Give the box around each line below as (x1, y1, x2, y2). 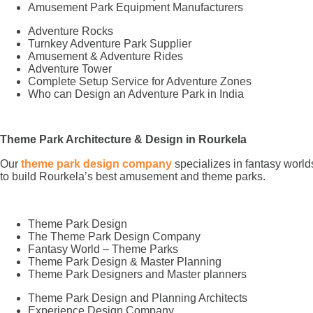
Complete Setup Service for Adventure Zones (28, 75, 252, 87)
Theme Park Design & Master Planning (28, 255, 221, 268)
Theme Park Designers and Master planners (28, 268, 247, 280)
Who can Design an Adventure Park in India (28, 87, 244, 100)
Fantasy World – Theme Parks (28, 242, 178, 255)
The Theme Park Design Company (28, 230, 201, 242)
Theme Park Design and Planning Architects (28, 291, 247, 304)
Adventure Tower (28, 62, 112, 75)
